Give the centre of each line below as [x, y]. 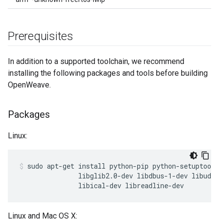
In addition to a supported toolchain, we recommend [96, 61]
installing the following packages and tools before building [108, 73]
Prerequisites [41, 36]
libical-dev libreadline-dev [102, 186]
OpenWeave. [29, 85]
